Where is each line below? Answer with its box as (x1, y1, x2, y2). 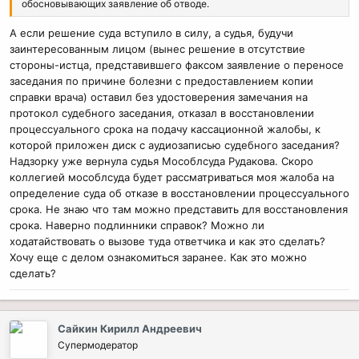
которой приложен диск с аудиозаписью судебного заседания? (10, 138, 340, 151)
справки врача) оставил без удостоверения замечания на (10, 90, 308, 103)
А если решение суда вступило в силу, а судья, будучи (10, 26, 293, 39)
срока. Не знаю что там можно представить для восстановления (10, 202, 348, 216)
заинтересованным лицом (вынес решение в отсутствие (10, 42, 305, 55)
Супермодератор (58, 338, 138, 351)
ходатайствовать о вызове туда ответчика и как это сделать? (10, 234, 325, 248)
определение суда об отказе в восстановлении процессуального (10, 186, 349, 200)
